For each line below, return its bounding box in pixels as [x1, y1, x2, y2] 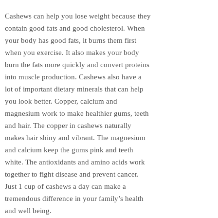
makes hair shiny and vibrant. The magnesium [5, 134, 145, 142]
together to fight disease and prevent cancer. [5, 170, 139, 179]
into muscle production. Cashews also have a [5, 73, 142, 81]
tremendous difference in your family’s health [5, 195, 144, 203]
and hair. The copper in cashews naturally [5, 122, 131, 130]
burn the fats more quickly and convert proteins [5, 61, 149, 69]
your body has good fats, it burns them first [5, 36, 136, 45]
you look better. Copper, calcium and [5, 97, 117, 106]
